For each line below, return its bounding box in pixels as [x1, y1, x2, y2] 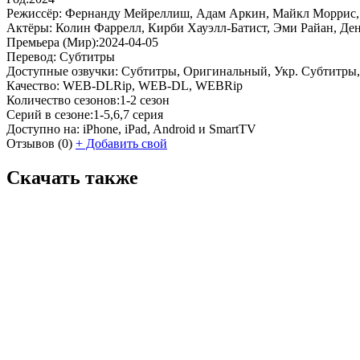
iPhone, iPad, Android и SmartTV [83, 121, 256, 136]
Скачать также [6, 166, 138, 188]
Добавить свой [83, 136, 167, 150]
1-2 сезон [120, 92, 170, 107]
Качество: [6, 78, 59, 92]
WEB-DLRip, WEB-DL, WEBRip [63, 78, 243, 92]
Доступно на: [6, 121, 80, 136]
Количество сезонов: [6, 92, 120, 107]
